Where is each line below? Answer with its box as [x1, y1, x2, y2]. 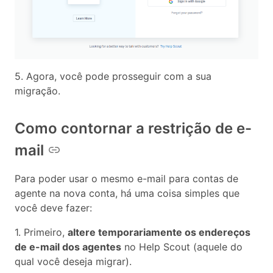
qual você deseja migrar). [15, 255, 132, 268]
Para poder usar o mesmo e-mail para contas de [15, 172, 238, 185]
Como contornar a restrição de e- [15, 119, 252, 137]
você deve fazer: [15, 201, 92, 214]
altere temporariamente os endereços [68, 225, 250, 238]
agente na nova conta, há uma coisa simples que [15, 186, 239, 199]
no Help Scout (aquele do [121, 240, 243, 253]
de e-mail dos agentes [15, 240, 121, 253]
